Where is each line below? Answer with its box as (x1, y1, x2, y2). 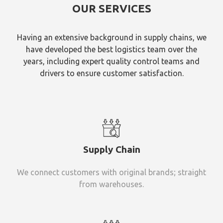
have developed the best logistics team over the (26, 44, 197, 54)
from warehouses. (79, 180, 144, 189)
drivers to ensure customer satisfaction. (39, 68, 184, 78)
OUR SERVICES (72, 1, 151, 14)
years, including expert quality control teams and (23, 56, 200, 66)
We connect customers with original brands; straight (17, 168, 206, 177)
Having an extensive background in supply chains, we (16, 32, 207, 42)
